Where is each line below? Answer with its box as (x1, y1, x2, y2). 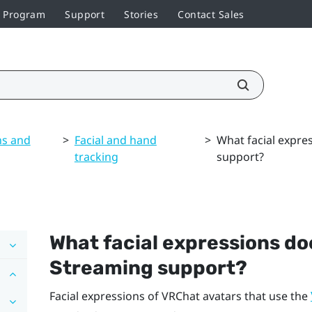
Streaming (49, 256, 153, 279)
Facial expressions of (49, 288, 162, 304)
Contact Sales (178, 7, 244, 21)
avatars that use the (199, 288, 311, 304)
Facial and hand (74, 132, 157, 148)
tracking (74, 148, 118, 164)
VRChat (161, 288, 200, 304)
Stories (124, 7, 159, 21)
